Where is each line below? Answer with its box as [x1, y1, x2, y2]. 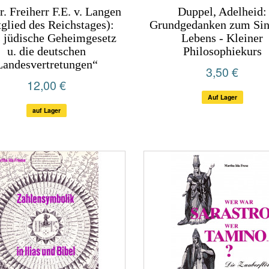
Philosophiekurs [183, 44, 262, 58]
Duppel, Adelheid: [178, 5, 267, 18]
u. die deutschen [7, 44, 86, 58]
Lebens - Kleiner [181, 31, 264, 44]
